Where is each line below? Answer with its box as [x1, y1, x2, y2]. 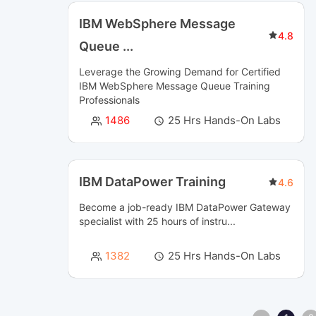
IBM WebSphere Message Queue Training [79, 80, 271, 92]
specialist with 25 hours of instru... [79, 215, 236, 227]
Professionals [79, 94, 140, 106]
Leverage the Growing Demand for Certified [79, 66, 281, 78]
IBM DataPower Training [79, 174, 226, 189]
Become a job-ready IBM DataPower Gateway [79, 201, 291, 213]
